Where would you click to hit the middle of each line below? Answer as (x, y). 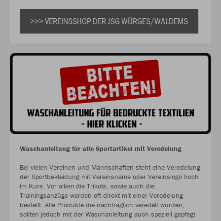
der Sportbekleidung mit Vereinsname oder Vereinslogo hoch (109, 176)
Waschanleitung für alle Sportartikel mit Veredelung (101, 148)
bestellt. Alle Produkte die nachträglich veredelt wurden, (102, 204)
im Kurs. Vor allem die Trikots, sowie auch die (87, 186)
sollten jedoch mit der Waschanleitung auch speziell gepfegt (108, 214)
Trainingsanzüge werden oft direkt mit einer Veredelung (101, 195)
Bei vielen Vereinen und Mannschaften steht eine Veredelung (110, 167)
